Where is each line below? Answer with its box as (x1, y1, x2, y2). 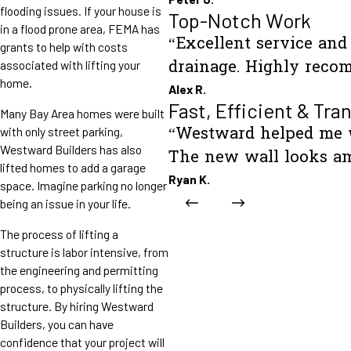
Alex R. (168, 81, 207, 97)
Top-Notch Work (168, 8, 312, 33)
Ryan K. (168, 172, 211, 187)
